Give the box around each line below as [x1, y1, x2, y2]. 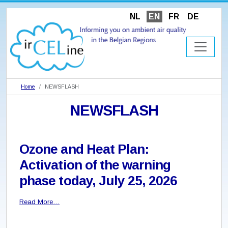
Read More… [19, 198, 60, 206]
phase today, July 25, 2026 [19, 173, 178, 189]
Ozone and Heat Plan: [19, 141, 149, 157]
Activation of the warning [19, 157, 171, 173]
